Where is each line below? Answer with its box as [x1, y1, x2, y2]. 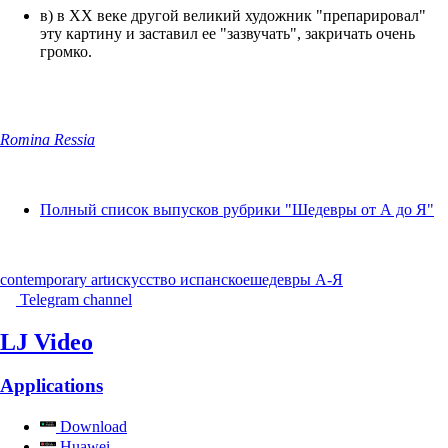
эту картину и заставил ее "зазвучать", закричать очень [40, 24, 415, 42]
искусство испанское [107, 270, 250, 288]
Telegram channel [20, 290, 132, 308]
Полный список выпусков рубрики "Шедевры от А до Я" [40, 200, 434, 218]
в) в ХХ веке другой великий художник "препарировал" [40, 6, 426, 24]
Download [56, 418, 127, 436]
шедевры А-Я [250, 270, 343, 288]
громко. [40, 42, 92, 60]
